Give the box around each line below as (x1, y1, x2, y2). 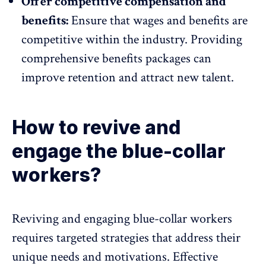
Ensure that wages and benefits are (68, 12, 248, 30)
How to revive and (12, 116, 180, 140)
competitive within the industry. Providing (21, 31, 242, 49)
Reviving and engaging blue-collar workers (12, 210, 232, 228)
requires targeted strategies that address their (12, 229, 240, 247)
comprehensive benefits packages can (21, 50, 211, 68)
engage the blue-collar (12, 140, 226, 163)
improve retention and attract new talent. (21, 69, 234, 87)
